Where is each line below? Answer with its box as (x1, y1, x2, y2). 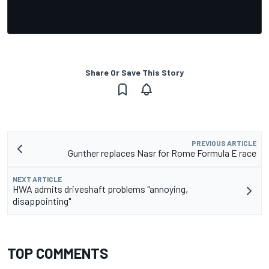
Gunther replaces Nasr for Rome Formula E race (68, 147, 256, 159)
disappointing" (13, 195, 71, 207)
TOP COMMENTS (7, 244, 108, 262)
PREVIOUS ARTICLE (192, 139, 256, 148)
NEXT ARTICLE (13, 175, 62, 184)
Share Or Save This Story (85, 67, 184, 78)
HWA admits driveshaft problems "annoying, (13, 183, 188, 195)
